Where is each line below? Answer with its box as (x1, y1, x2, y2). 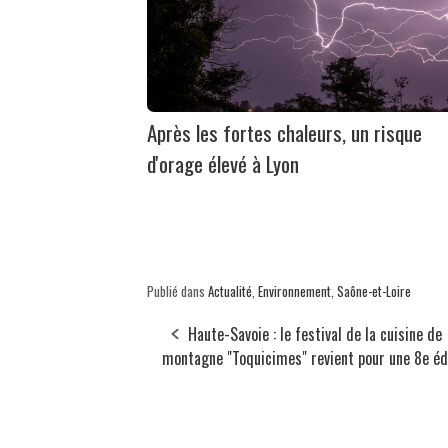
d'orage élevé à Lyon (147, 148, 299, 180)
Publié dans (147, 281, 208, 302)
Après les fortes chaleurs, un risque (147, 117, 422, 149)
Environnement (258, 281, 331, 302)
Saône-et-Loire (337, 281, 411, 302)
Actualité (208, 281, 252, 302)
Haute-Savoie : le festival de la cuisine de (188, 322, 442, 347)
